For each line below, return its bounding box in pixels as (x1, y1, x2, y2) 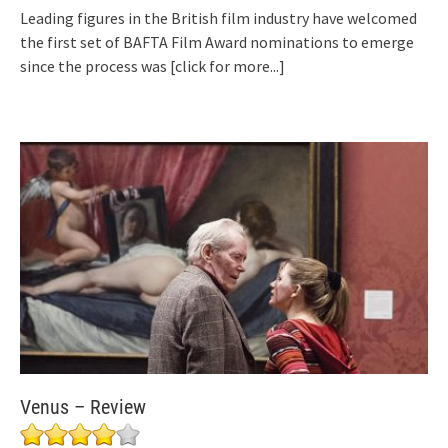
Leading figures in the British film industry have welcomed (20, 8, 417, 29)
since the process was (20, 56, 170, 77)
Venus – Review (20, 394, 146, 419)
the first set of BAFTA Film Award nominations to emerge (20, 32, 414, 53)
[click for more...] (170, 56, 285, 77)
